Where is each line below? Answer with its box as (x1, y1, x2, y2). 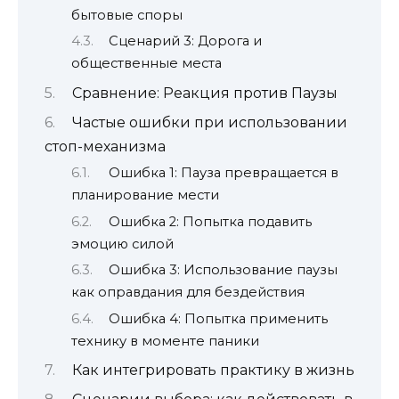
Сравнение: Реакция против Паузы (71, 84, 338, 102)
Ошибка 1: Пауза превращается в (108, 165, 338, 182)
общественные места (71, 55, 222, 72)
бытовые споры (71, 6, 183, 23)
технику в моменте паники (71, 332, 259, 349)
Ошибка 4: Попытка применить (108, 310, 328, 327)
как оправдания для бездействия (71, 284, 305, 301)
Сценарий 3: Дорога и (108, 33, 262, 50)
